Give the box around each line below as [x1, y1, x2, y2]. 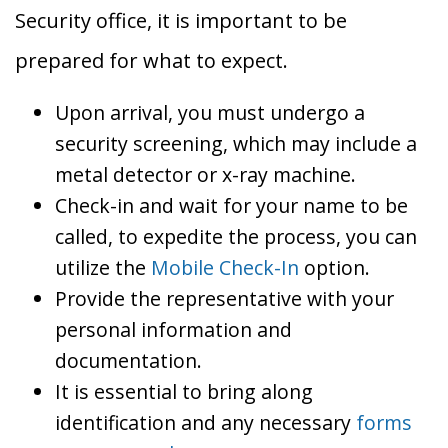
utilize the [55, 254, 151, 282]
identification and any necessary [55, 409, 356, 437]
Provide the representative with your [55, 285, 394, 313]
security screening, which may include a [55, 130, 417, 158]
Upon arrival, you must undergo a [55, 99, 365, 127]
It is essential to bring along [55, 378, 313, 406]
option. [299, 254, 370, 282]
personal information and [55, 316, 292, 344]
